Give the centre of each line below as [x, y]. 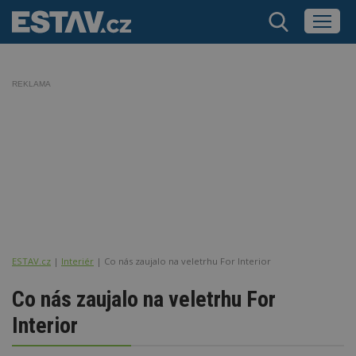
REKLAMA [31, 84]
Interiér [77, 261]
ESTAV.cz [31, 261]
